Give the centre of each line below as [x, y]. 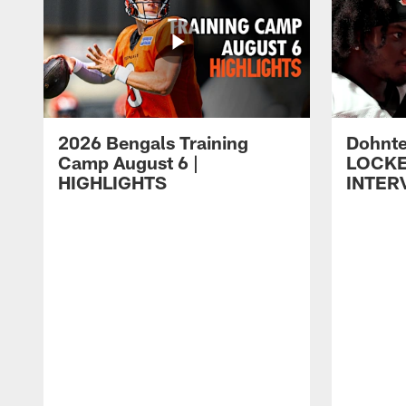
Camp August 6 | [128, 163]
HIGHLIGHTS [112, 183]
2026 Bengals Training [153, 143]
